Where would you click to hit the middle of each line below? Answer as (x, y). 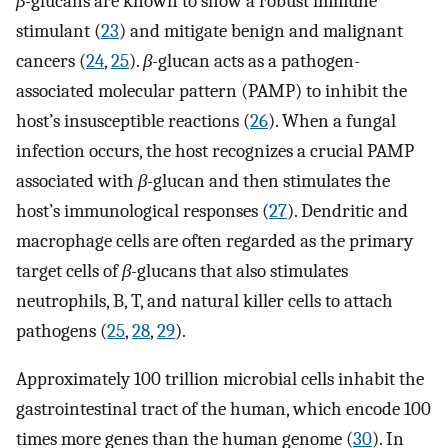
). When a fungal (332, 120)
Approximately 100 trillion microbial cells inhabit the (220, 379)
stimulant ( (58, 30)
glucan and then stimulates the (271, 180)
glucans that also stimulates (242, 270)
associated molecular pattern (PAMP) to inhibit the (211, 90)
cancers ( (51, 60)
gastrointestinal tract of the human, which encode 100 (223, 409)
